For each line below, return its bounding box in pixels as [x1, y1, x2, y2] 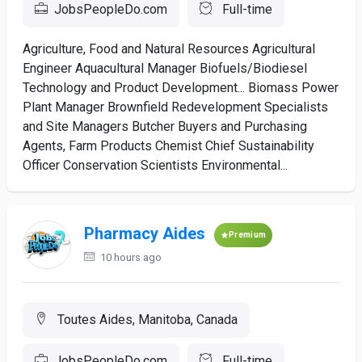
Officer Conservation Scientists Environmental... [23, 158, 288, 173]
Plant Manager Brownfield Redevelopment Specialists [23, 99, 328, 115]
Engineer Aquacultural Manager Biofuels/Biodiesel [23, 61, 307, 76]
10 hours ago [98, 251, 162, 263]
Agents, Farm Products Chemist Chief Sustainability [23, 138, 314, 154]
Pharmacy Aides [84, 224, 205, 244]
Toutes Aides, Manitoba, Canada [54, 312, 238, 327]
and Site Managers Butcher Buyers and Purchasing [23, 119, 307, 134]
